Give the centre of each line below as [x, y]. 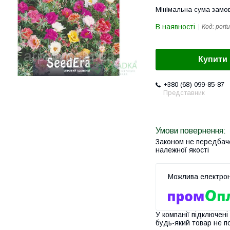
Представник [184, 93]
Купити [213, 60]
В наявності [175, 27]
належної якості [182, 150]
